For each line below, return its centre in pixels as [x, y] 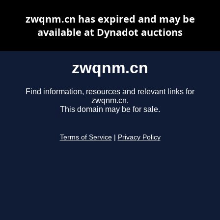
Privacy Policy [139, 137]
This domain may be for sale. [110, 110]
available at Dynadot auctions [110, 32]
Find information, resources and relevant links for [110, 92]
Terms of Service [86, 137]
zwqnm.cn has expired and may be [110, 19]
